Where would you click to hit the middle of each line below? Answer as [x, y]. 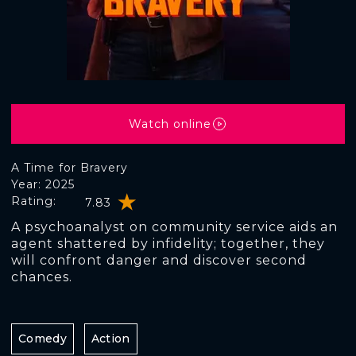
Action [110, 339]
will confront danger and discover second [159, 260]
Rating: [34, 201]
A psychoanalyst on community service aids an [174, 227]
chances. [42, 277]
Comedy [43, 339]
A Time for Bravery [70, 168]
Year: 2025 [43, 184]
